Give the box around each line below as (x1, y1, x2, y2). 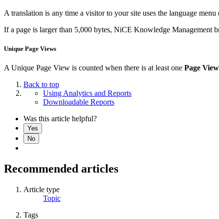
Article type (23, 185, 60, 194)
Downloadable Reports (43, 98, 114, 107)
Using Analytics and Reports (43, 89, 131, 98)
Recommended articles (4, 162, 118, 175)
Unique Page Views (4, 45, 56, 53)
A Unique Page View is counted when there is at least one (4, 64, 184, 72)
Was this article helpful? (23, 114, 97, 123)
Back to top (23, 80, 59, 89)
